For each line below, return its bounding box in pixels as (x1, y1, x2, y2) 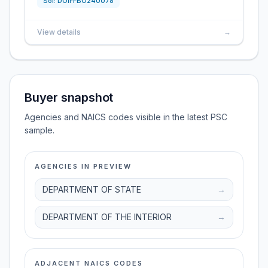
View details (37, 28, 81, 36)
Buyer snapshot (25, 90, 114, 105)
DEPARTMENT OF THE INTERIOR (42, 212, 172, 222)
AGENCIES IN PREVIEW (35, 162, 132, 170)
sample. (25, 125, 54, 135)
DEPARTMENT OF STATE (42, 184, 141, 194)
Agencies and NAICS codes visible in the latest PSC (25, 112, 227, 122)
